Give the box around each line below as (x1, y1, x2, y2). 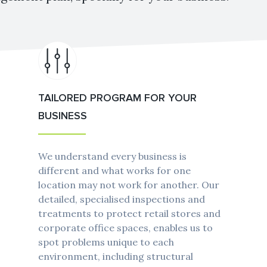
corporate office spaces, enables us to (38, 222, 213, 234)
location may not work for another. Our (38, 179, 219, 191)
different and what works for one (38, 164, 191, 177)
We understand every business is (38, 150, 187, 163)
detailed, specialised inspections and (38, 193, 205, 206)
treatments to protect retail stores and (38, 207, 221, 220)
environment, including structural (38, 250, 193, 263)
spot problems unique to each (38, 236, 174, 249)
